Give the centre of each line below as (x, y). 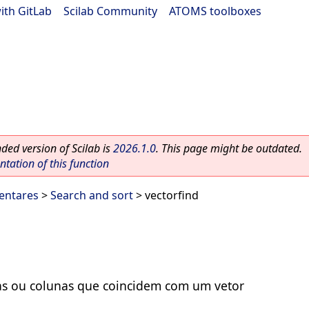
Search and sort (92, 195)
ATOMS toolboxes (215, 11)
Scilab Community (110, 11)
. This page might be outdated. (229, 148)
